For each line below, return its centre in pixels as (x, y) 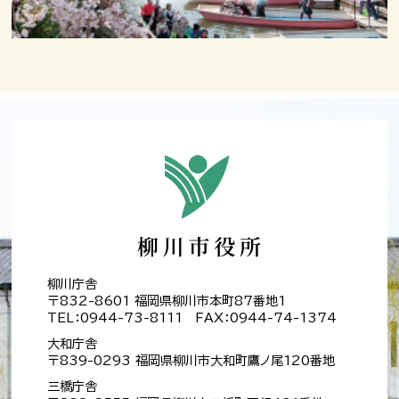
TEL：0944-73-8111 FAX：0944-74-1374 (192, 318)
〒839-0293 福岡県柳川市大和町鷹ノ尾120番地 (191, 361)
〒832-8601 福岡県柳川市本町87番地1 (167, 301)
